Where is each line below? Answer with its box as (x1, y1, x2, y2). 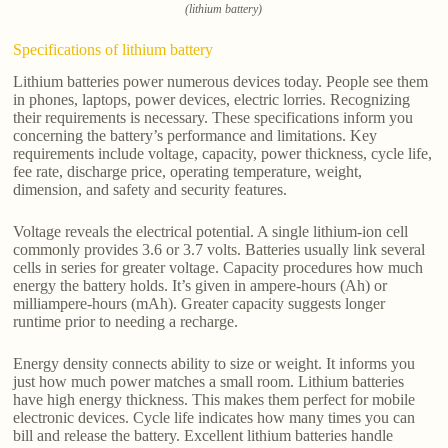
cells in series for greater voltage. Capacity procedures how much (13, 259, 424, 277)
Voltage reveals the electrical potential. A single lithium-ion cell (13, 223, 409, 241)
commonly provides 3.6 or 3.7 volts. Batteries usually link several (13, 241, 426, 259)
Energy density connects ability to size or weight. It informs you (13, 355, 416, 373)
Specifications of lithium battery (13, 40, 214, 58)
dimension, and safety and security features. (13, 181, 288, 199)
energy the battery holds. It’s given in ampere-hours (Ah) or (13, 277, 388, 295)
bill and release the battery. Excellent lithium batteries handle (13, 427, 394, 445)
